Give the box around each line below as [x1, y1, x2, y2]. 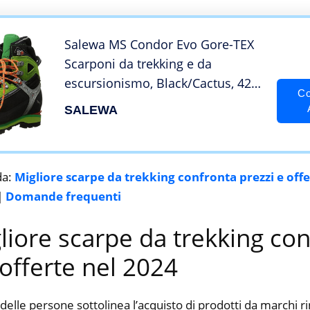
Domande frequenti [6, 188, 121, 204]
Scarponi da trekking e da [64, 55, 212, 73]
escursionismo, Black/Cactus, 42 [64, 75, 251, 92]
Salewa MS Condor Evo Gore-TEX [64, 36, 254, 53]
